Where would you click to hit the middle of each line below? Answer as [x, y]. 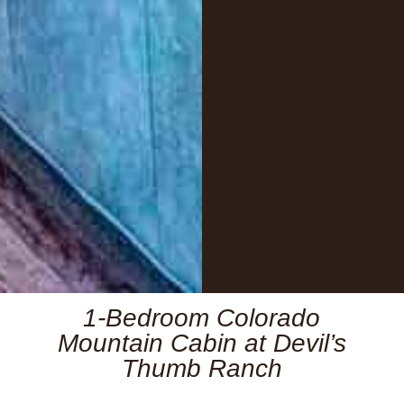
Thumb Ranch [202, 368]
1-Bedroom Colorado [202, 317]
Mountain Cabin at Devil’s [202, 343]
